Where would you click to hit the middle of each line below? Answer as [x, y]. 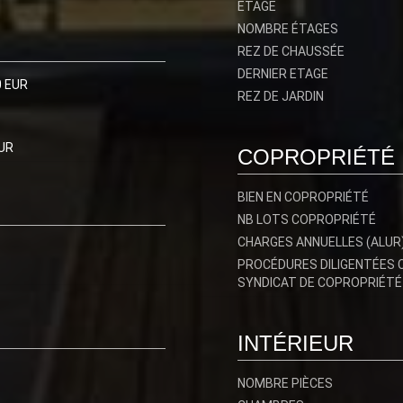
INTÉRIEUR [296, 343]
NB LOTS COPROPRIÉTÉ [307, 219]
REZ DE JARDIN [281, 96]
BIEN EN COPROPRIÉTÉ [303, 197]
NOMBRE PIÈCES [285, 383]
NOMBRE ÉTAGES [288, 29]
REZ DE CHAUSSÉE [291, 51]
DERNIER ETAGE [283, 74]
